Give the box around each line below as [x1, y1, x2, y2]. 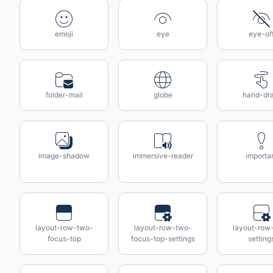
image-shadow [38, 151, 90, 160]
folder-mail [45, 90, 83, 99]
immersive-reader [132, 151, 193, 160]
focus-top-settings [130, 234, 195, 243]
